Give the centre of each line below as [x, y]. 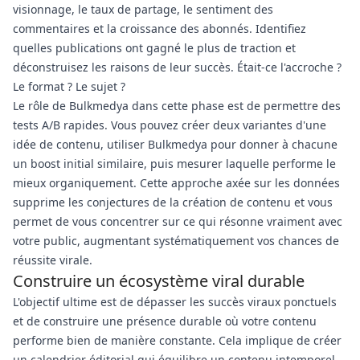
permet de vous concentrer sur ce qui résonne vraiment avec [178, 221]
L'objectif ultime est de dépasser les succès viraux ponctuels [175, 302]
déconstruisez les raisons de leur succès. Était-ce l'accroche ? [177, 67]
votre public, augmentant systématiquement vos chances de [176, 241]
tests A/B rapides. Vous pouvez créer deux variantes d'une [170, 125]
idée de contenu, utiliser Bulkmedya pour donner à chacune [175, 144]
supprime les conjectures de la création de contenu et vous [173, 202]
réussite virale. [53, 260]
